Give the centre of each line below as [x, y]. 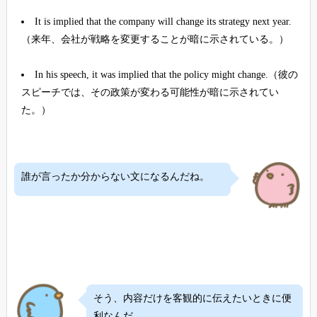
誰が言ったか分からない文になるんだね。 [115, 176]
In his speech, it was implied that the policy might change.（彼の [166, 74]
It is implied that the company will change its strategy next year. [163, 21]
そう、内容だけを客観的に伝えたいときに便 [192, 299]
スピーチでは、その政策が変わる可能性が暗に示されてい [150, 92]
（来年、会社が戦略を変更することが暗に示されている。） [155, 39]
